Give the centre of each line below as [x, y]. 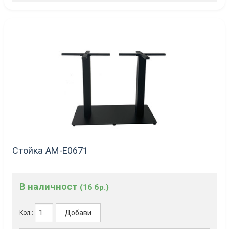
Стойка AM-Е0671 [50, 150]
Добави [78, 213]
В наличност [50, 186]
